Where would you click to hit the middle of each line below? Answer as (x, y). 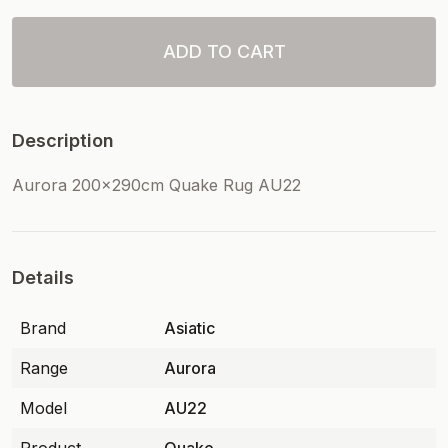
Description (63, 140)
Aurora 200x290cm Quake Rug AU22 (156, 185)
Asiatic (189, 328)
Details (43, 277)
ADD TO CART (224, 51)
